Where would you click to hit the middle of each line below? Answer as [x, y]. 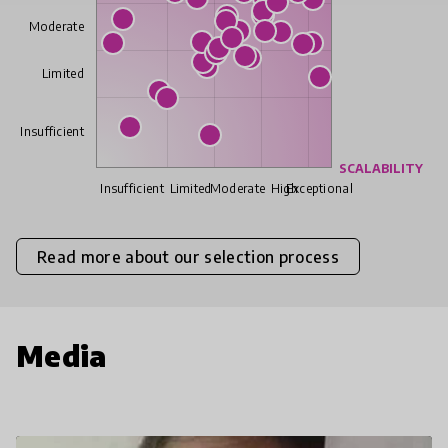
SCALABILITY [381, 169]
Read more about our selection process [188, 256]
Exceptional [319, 189]
